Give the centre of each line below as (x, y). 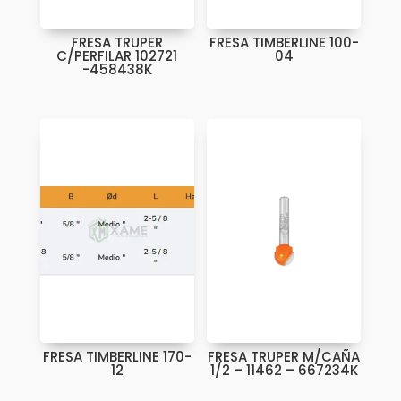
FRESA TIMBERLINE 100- (284, 42)
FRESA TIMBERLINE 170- (117, 356)
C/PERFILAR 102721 (117, 55)
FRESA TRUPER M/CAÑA (284, 356)
